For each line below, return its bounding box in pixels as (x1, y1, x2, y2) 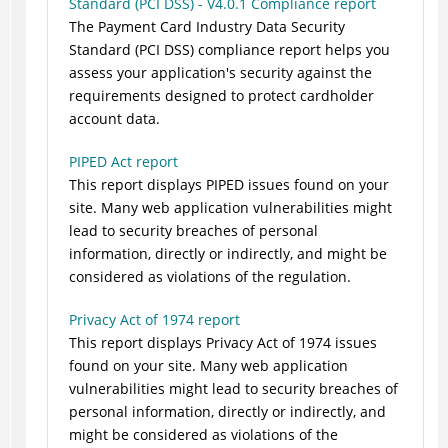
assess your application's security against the (68, 63, 372, 83)
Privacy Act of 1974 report (68, 310, 240, 330)
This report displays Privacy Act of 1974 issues (68, 333, 377, 353)
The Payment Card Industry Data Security (68, 17, 345, 37)
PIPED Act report (68, 152, 178, 172)
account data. (68, 109, 160, 129)
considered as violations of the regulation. (68, 267, 351, 287)
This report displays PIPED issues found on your (68, 175, 389, 195)
